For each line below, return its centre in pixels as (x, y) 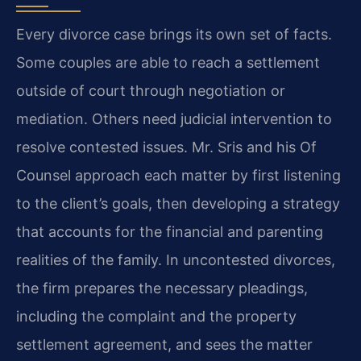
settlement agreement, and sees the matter (164, 345)
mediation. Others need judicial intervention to (174, 119)
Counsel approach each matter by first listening (178, 176)
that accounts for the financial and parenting (170, 232)
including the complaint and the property (156, 317)
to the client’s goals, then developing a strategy (178, 204)
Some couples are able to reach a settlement (168, 63)
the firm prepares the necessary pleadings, (162, 288)
